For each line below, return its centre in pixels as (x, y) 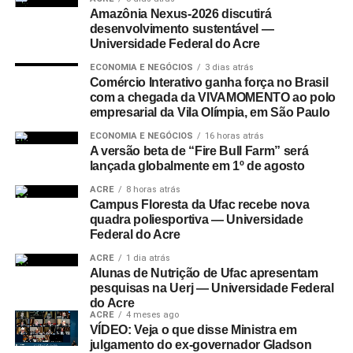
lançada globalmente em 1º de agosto (197, 166)
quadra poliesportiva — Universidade (196, 219)
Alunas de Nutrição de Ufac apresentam (204, 273)
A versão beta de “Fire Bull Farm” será (199, 151)
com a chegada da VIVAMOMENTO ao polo (213, 97)
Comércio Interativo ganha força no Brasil (209, 82)
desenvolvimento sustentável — (182, 29)
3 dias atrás (229, 67)
